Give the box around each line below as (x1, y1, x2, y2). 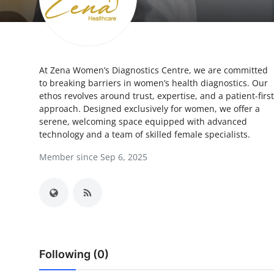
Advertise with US (9, 68, 93, 81)
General (9, 248, 45, 261)
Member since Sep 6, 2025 (39, 151, 147, 163)
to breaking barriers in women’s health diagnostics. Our (39, 77, 268, 89)
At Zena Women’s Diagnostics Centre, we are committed (39, 64, 268, 76)
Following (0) (39, 248, 109, 261)
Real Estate (9, 218, 61, 231)
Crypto (9, 98, 42, 111)
